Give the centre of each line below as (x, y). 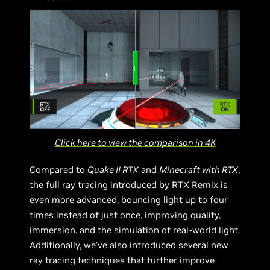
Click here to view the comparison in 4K (135, 142)
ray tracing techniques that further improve (122, 260)
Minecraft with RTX (199, 169)
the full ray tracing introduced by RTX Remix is (129, 184)
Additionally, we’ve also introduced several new (129, 245)
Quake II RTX (113, 169)
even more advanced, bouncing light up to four (129, 199)
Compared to (59, 169)
